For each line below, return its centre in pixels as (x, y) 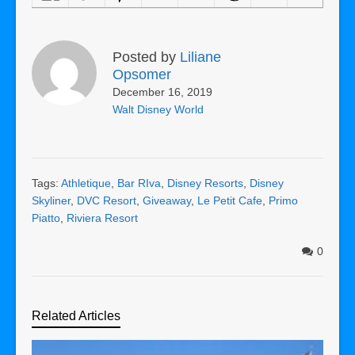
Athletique (86, 183)
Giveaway (167, 201)
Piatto (46, 218)
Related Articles (76, 316)
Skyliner (51, 201)
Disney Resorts (205, 183)
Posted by (146, 57)
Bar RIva (139, 183)
